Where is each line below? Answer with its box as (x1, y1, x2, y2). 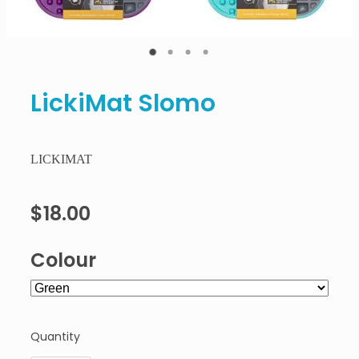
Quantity (30, 328, 80, 347)
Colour (30, 245, 96, 278)
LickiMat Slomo (30, 84, 216, 126)
